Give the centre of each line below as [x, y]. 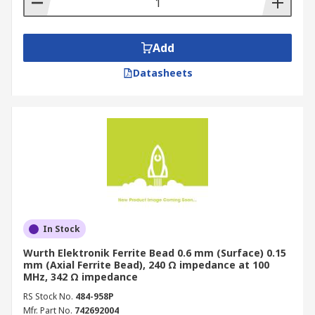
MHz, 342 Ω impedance [81, 277]
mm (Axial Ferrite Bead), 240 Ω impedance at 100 [146, 265]
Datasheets [162, 73]
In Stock [62, 229]
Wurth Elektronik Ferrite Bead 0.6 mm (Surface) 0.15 [155, 253]
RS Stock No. [48, 296]
